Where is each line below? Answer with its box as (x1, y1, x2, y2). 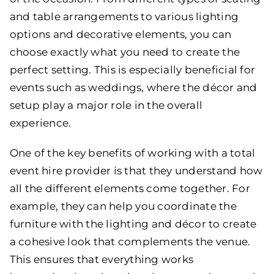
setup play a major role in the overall (9, 98, 203, 111)
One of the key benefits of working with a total (9, 146, 256, 159)
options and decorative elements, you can (9, 28, 232, 40)
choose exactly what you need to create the (9, 45, 240, 58)
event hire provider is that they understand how (9, 164, 263, 177)
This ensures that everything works (9, 253, 194, 265)
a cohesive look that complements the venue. (9, 235, 251, 248)
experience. (9, 116, 72, 129)
